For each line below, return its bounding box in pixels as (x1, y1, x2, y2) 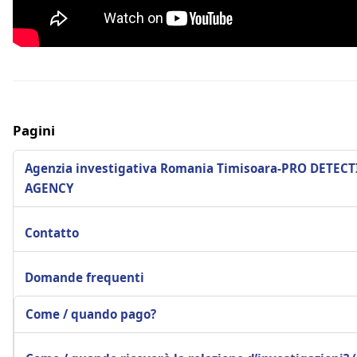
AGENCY (25, 179, 73, 196)
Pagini (13, 120, 55, 139)
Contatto (25, 224, 79, 241)
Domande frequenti (25, 269, 144, 285)
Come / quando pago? (25, 305, 156, 322)
